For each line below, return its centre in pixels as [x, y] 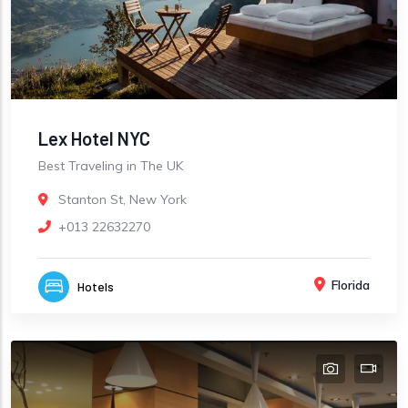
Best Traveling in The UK [111, 165]
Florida [351, 285]
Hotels [96, 286]
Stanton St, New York [122, 199]
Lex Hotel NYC [94, 138]
